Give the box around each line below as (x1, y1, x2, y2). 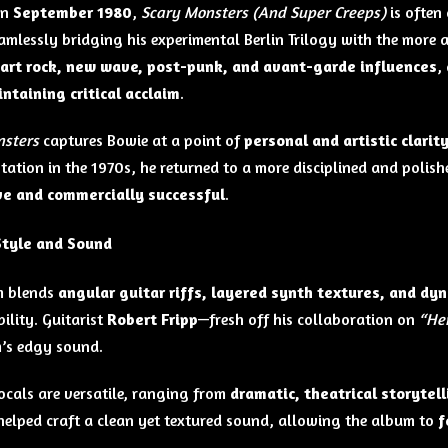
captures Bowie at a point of (38, 129, 244, 150)
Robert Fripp (106, 309, 198, 330)
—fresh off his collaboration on (197, 309, 419, 330)
